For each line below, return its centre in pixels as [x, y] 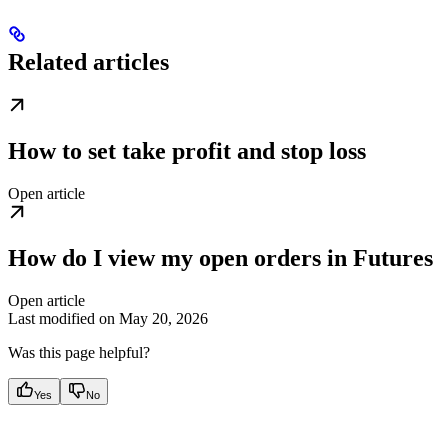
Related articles [88, 62]
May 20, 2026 [163, 319]
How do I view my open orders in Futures [220, 258]
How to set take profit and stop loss [187, 151]
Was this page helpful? [79, 353]
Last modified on [61, 319]
